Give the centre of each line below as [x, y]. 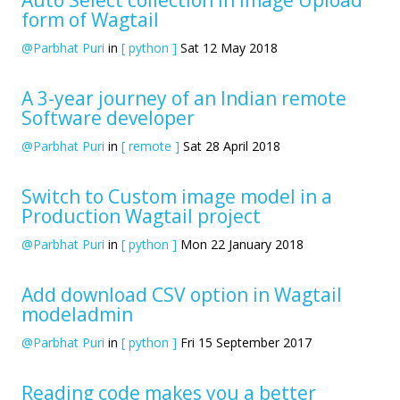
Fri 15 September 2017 [246, 342]
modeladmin [77, 314]
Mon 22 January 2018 [242, 244]
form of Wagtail [90, 19]
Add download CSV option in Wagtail [182, 294]
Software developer [108, 117]
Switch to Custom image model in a [177, 196]
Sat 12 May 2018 [229, 47]
